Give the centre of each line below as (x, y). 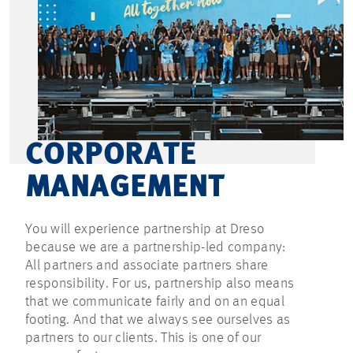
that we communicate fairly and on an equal (155, 301)
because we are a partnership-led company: (156, 247)
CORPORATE (110, 156)
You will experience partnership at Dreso (145, 229)
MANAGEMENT (125, 188)
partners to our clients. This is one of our (143, 338)
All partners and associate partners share (147, 265)
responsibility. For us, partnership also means (160, 283)
